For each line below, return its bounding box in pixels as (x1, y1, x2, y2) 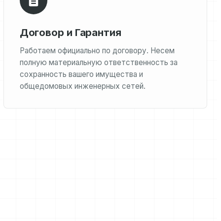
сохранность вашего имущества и (19, 70, 143, 79)
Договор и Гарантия (19, 27, 121, 38)
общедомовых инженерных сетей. (19, 81, 146, 91)
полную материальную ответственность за (19, 58, 178, 67)
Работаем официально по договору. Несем (19, 46, 175, 55)
